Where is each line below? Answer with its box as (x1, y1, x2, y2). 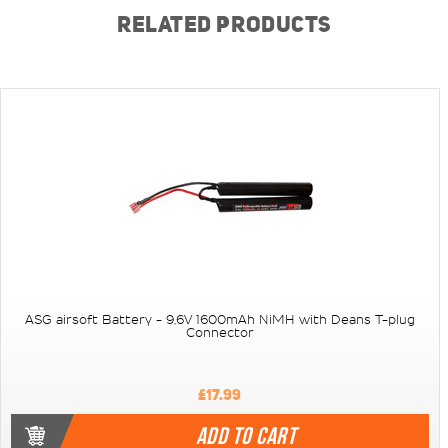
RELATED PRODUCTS (117, 10, 331, 39)
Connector (185, 327, 254, 340)
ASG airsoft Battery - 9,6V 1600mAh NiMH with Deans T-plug (24, 314, 415, 327)
